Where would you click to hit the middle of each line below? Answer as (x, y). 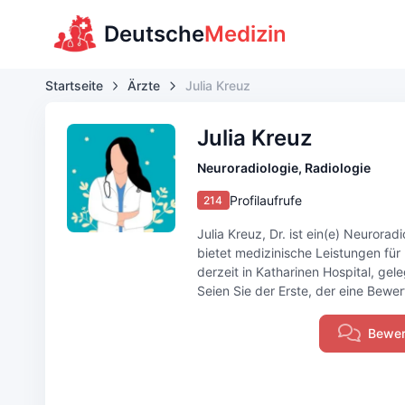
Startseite (74, 85)
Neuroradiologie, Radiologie (283, 168)
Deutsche (155, 34)
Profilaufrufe (266, 200)
